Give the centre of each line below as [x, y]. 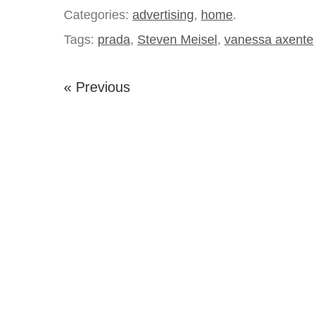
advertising [163, 15]
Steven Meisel [177, 40]
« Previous [97, 87]
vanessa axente [269, 40]
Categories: [98, 15]
